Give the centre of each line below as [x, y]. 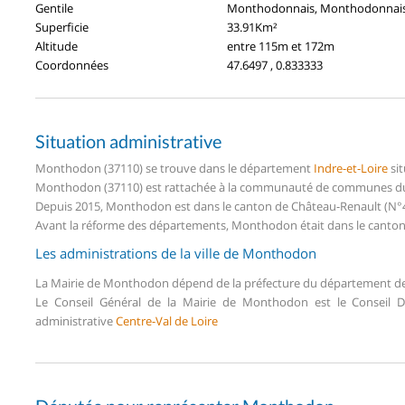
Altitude [57, 46]
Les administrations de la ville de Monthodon [176, 253]
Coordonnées [72, 65]
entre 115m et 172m [281, 46]
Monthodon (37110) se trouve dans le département [174, 168]
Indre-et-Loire [351, 168]
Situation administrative [128, 141]
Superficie [62, 27]
